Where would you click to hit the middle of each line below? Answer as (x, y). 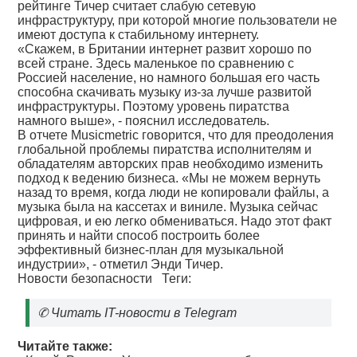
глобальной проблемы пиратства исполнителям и (165, 149)
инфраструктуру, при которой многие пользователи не (178, 20)
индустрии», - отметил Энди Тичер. (121, 264)
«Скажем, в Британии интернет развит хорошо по (165, 49)
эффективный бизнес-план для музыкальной (151, 250)
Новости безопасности (85, 279)
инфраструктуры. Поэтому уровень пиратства (154, 106)
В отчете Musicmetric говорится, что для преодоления (176, 135)
